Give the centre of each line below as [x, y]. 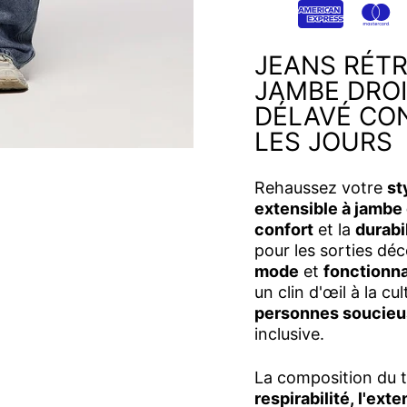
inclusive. [289, 334]
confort [284, 230]
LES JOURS [323, 142]
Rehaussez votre [321, 188]
